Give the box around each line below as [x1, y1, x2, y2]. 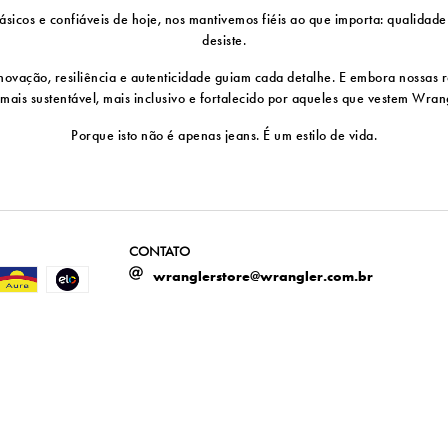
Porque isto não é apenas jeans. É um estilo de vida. [71, 126, 377, 145]
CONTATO [129, 242, 191, 261]
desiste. [202, 31, 246, 50]
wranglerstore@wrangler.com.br [153, 267, 374, 286]
